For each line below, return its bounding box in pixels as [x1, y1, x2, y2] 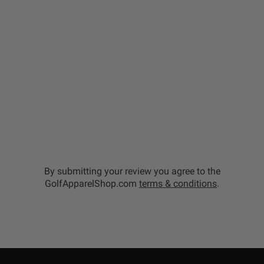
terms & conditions [139, 178, 217, 190]
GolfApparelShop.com [45, 178, 139, 190]
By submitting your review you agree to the [44, 166, 220, 177]
